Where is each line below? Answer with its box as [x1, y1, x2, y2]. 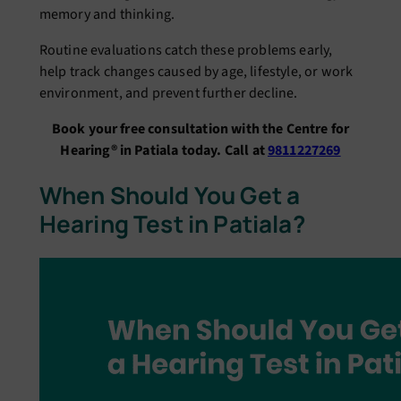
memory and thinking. [38, 4, 175, 25]
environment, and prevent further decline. [38, 83, 298, 104]
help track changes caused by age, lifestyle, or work [38, 62, 354, 82]
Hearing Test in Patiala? [38, 208, 305, 241]
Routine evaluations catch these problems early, [38, 40, 333, 61]
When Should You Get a [38, 179, 301, 212]
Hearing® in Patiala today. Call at [60, 141, 268, 161]
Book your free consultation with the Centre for [51, 119, 350, 140]
